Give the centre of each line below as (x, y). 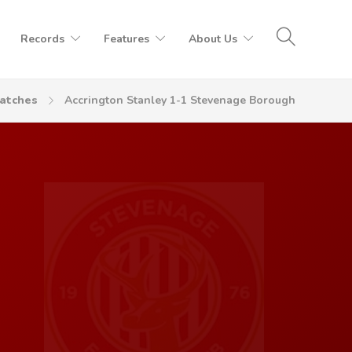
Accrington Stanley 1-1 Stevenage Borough (180, 100)
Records (42, 39)
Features (126, 39)
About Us (213, 39)
